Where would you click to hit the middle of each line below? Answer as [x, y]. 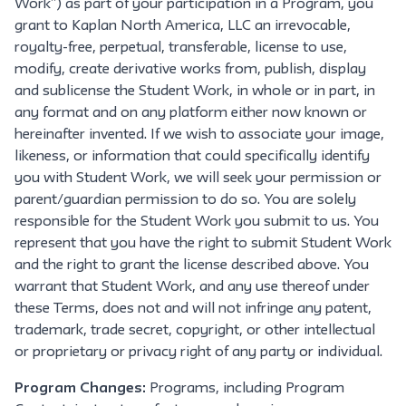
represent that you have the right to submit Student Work [203, 244]
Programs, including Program [247, 389]
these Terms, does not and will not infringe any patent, [193, 309]
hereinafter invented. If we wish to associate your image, [199, 135]
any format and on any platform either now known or [191, 113]
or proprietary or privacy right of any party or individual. [198, 353]
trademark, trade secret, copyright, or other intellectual [195, 331]
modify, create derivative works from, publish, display [190, 70]
